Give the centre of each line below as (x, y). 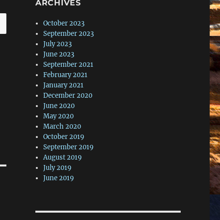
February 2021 (66, 75)
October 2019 (64, 137)
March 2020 (62, 127)
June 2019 (59, 178)
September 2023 (69, 34)
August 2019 (63, 158)
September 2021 (69, 65)
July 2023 (58, 44)
